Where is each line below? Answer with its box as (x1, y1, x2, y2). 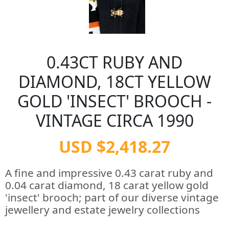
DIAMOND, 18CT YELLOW (18, 71, 211, 93)
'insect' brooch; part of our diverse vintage (5, 190, 219, 204)
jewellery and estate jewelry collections (5, 202, 200, 217)
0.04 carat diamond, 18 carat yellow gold (5, 178, 209, 192)
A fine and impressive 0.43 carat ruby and (5, 166, 213, 180)
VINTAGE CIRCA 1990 (35, 109, 194, 131)
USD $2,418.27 (59, 135, 170, 157)
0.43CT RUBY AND (47, 51, 182, 73)
